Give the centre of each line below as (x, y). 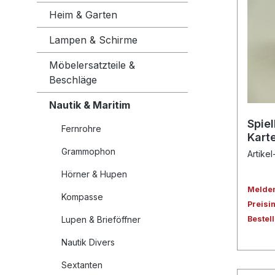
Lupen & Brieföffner (101, 220)
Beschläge (73, 80)
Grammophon (88, 152)
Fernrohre (81, 129)
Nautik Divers (88, 242)
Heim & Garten (83, 15)
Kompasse (82, 197)
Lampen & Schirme (93, 40)
